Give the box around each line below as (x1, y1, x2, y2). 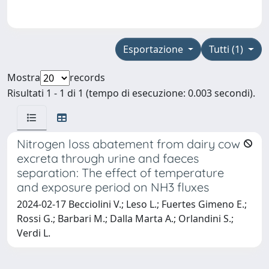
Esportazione (122, 43, 186, 56)
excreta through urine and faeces (17, 151, 199, 166)
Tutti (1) (209, 43, 246, 56)
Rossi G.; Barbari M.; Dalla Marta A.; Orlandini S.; (17, 212, 234, 226)
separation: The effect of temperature (17, 165, 224, 181)
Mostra (7, 71, 40, 85)
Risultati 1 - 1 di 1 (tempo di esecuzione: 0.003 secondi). (7, 86, 255, 100)
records (70, 71, 105, 85)
